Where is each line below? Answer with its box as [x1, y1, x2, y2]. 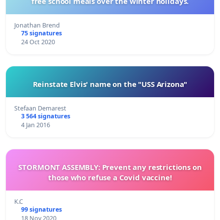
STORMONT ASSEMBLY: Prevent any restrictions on [18, 162, 202, 172]
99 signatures [21, 205, 62, 214]
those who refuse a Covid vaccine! [48, 172, 172, 182]
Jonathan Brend [14, 21, 60, 29]
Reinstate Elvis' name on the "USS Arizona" [32, 79, 188, 89]
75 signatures [21, 28, 62, 37]
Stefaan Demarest [14, 104, 66, 112]
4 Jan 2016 [21, 120, 50, 129]
